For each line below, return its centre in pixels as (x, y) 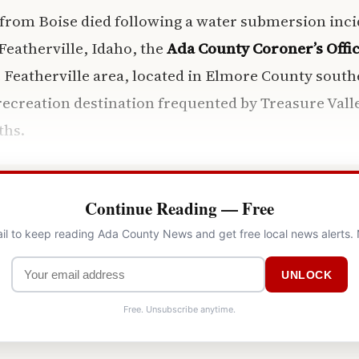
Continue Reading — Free (179, 209)
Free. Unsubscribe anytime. (179, 310)
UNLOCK (307, 274)
